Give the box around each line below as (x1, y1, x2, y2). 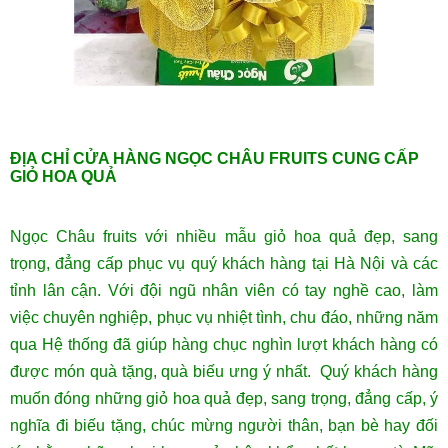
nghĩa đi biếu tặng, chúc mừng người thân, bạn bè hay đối (10, 416, 438, 434)
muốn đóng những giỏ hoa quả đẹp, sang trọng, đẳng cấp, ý (10, 389, 438, 407)
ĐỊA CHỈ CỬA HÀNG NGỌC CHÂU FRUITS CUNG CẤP (10, 149, 419, 167)
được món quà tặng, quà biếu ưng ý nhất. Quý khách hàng (10, 362, 438, 380)
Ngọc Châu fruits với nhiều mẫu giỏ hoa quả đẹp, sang (10, 227, 438, 245)
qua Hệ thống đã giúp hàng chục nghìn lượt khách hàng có (10, 335, 438, 353)
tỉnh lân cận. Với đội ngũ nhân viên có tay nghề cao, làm (10, 281, 438, 299)
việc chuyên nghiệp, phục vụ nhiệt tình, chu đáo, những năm (10, 308, 438, 326)
